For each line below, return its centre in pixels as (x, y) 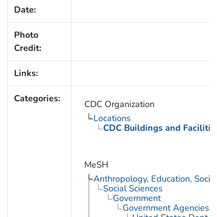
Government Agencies (166, 208)
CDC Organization (119, 104)
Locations (112, 118)
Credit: (27, 48)
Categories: (37, 99)
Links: (26, 73)
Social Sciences (133, 189)
